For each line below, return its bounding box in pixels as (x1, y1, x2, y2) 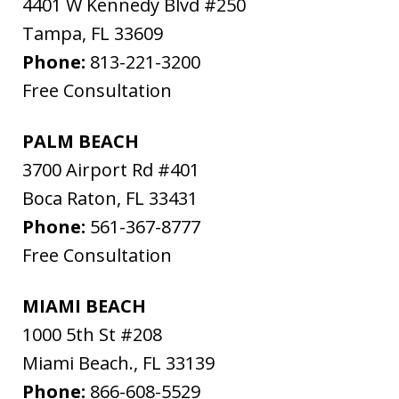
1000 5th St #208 (22, 322, 162, 347)
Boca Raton (22, 186, 117, 211)
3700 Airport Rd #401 (22, 158, 199, 183)
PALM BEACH (22, 129, 139, 154)
